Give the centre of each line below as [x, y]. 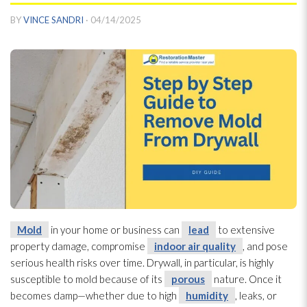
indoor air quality [195, 246]
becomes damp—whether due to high [95, 295]
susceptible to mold [54, 279]
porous [188, 279]
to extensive [245, 229]
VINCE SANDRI [53, 20]
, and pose [265, 246]
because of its [131, 279]
